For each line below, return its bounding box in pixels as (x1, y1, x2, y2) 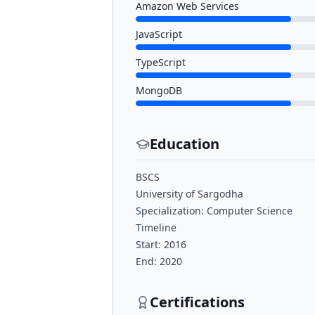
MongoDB (136, 84, 182, 97)
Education (150, 134, 219, 153)
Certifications (150, 292, 245, 311)
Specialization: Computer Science (136, 204, 292, 217)
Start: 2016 (136, 238, 186, 251)
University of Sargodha (136, 187, 243, 200)
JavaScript (136, 27, 182, 41)
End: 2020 (136, 255, 182, 268)
